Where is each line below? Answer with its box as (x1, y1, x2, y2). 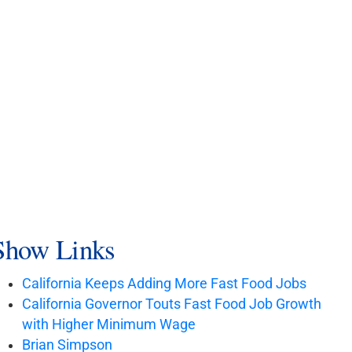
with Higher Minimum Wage (22, 316, 196, 332)
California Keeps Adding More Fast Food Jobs (22, 275, 307, 291)
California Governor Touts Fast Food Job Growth (22, 295, 322, 312)
